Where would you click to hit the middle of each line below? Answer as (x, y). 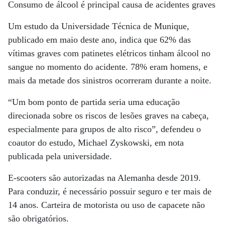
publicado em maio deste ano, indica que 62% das (99, 40)
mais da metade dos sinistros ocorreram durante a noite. (110, 80)
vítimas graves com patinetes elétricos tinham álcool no (109, 53)
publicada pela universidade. (60, 156)
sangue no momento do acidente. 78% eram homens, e (108, 67)
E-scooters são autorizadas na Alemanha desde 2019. (104, 178)
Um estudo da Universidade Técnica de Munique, (99, 26)
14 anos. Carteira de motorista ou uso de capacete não (106, 205)
